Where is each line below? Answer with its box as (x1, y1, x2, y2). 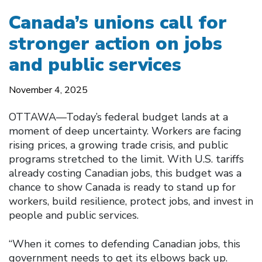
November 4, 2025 (9, 83, 88, 96)
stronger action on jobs (9, 30, 222, 56)
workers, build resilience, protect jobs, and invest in (9, 194, 253, 208)
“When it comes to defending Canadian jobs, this (9, 236, 240, 251)
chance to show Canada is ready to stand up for (9, 180, 236, 194)
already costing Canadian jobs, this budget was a (9, 166, 242, 180)
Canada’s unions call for (9, 9, 227, 35)
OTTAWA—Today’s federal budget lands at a (9, 109, 228, 124)
